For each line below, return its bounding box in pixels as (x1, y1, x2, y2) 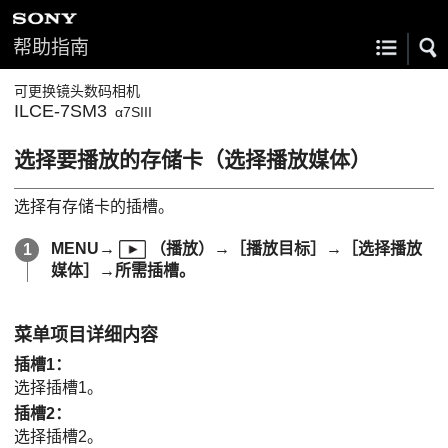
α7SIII (115, 104, 152, 120)
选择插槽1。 (14, 378, 103, 396)
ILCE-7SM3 (14, 101, 107, 121)
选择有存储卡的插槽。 (14, 197, 174, 215)
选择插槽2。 (14, 427, 103, 445)
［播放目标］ (230, 239, 327, 257)
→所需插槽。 (99, 261, 195, 279)
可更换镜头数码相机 (14, 83, 140, 99)
